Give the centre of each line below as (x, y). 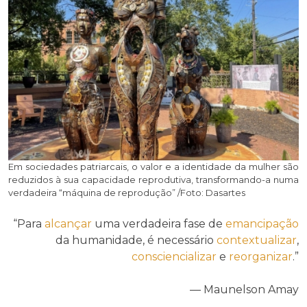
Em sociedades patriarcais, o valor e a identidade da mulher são (153, 166)
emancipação (262, 223)
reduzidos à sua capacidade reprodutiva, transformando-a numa (153, 179)
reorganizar (261, 256)
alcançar (68, 223)
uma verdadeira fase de (159, 223)
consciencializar (174, 256)
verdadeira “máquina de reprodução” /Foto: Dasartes (127, 192)
